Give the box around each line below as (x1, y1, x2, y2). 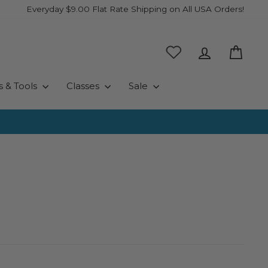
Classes (66, 80, 102, 92)
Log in (212, 44, 240, 56)
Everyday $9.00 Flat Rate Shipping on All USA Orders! (26, 4, 244, 14)
